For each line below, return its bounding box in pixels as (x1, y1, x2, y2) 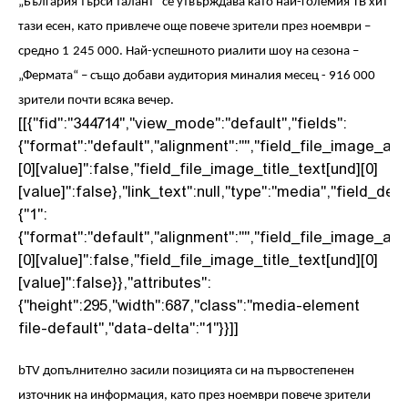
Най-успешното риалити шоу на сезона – (126, 45, 359, 58)
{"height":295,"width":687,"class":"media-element (18, 295, 360, 313)
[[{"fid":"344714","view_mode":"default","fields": (18, 113, 347, 131)
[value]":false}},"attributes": (18, 272, 211, 291)
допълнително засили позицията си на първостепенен (43, 364, 354, 378)
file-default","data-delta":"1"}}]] (18, 318, 239, 336)
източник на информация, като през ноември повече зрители (18, 389, 371, 403)
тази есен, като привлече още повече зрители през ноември (18, 20, 364, 34)
